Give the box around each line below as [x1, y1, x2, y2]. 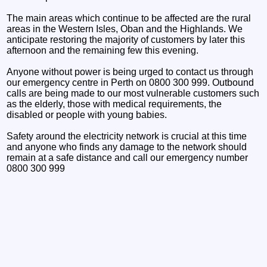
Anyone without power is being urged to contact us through [7, 66, 254, 77]
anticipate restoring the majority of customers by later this [7, 34, 246, 45]
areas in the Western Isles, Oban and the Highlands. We [7, 23, 243, 34]
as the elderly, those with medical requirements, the [7, 98, 222, 109]
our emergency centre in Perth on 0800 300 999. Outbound [7, 77, 254, 88]
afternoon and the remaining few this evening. [7, 45, 199, 55]
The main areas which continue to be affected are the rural [7, 13, 252, 23]
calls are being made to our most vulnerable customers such [7, 88, 260, 98]
